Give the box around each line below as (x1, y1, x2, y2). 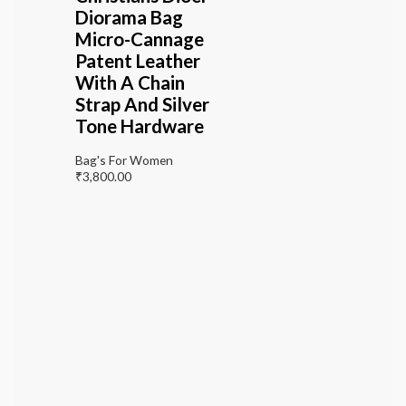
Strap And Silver (74, 93, 209, 116)
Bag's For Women (74, 152, 173, 169)
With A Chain (74, 72, 185, 94)
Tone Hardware (74, 115, 204, 138)
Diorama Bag (74, 6, 183, 29)
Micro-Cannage (74, 28, 204, 51)
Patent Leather (74, 50, 200, 72)
